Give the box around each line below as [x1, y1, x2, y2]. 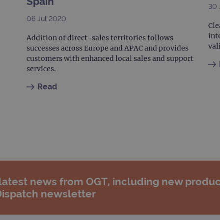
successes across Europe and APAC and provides [27, 44, 189, 53]
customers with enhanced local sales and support [27, 54, 193, 63]
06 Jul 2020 [27, 15, 66, 23]
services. [27, 64, 56, 74]
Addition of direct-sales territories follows [27, 33, 173, 43]
